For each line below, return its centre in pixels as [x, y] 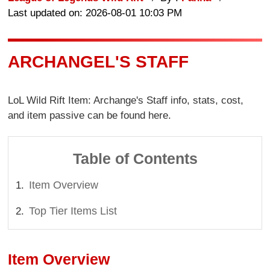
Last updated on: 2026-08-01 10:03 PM [95, 13]
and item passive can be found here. [90, 116]
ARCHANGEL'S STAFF [99, 61]
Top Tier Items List [73, 211]
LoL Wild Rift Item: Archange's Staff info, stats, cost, [126, 101]
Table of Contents [135, 158]
